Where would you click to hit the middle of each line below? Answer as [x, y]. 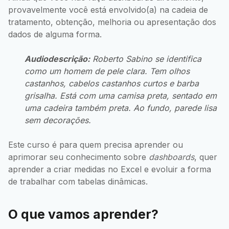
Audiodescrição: [57, 59]
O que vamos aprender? [83, 214]
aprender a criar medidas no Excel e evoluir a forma [110, 169]
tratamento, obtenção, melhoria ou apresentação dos [112, 22]
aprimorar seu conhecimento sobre [78, 157]
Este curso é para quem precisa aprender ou [96, 144]
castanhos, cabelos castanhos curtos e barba [112, 83]
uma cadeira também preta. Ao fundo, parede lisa [121, 108]
